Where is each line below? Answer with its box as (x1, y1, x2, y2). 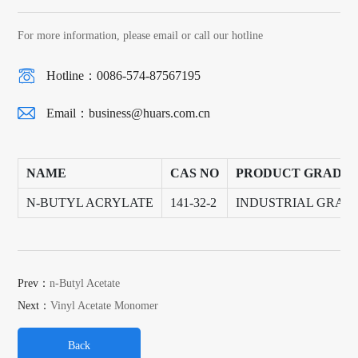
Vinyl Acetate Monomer (50, 299, 159, 312)
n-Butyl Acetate (50, 276, 121, 289)
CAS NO (170, 165, 220, 180)
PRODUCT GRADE (236, 165, 352, 180)
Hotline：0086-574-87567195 (46, 68, 201, 82)
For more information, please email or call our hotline (18, 29, 264, 42)
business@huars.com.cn (89, 105, 211, 120)
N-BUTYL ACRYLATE (26, 195, 154, 209)
